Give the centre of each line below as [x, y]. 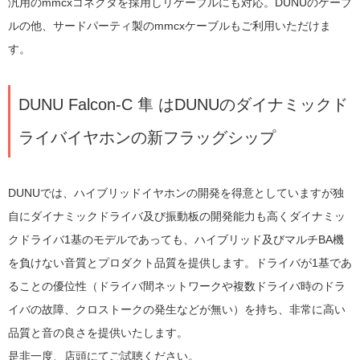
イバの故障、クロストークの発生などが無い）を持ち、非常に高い [177, 309]
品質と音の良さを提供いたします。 [98, 332]
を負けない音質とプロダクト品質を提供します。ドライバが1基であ [180, 262]
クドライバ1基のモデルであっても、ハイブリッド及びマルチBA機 [176, 239]
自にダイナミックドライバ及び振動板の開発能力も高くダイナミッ [177, 216]
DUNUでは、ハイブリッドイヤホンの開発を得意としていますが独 [176, 192]
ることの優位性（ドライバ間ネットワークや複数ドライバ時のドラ [177, 286]
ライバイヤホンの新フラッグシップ [147, 137]
